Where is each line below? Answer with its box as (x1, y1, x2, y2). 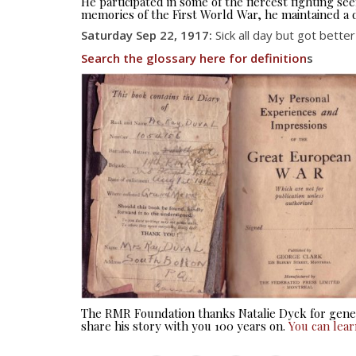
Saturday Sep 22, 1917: (81, 27, 212, 43)
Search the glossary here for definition (81, 49, 307, 66)
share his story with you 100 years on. (81, 317, 288, 334)
